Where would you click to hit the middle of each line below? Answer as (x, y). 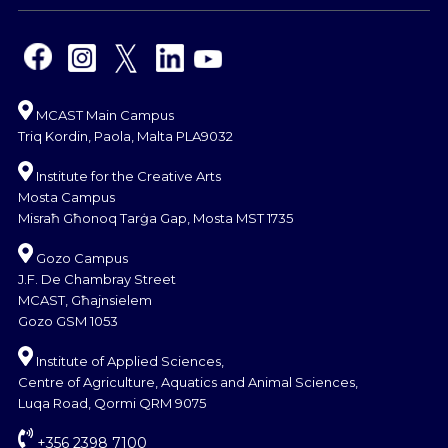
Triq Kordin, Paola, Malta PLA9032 (125, 135)
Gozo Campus (80, 257)
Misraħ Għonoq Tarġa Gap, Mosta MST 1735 (155, 217)
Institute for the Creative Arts (127, 175)
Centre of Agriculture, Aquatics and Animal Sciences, (188, 381)
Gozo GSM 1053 (68, 320)
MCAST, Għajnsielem (85, 299)
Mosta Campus (66, 196)
